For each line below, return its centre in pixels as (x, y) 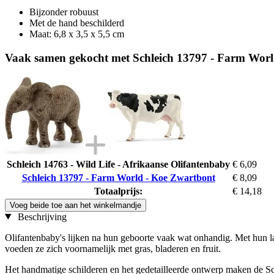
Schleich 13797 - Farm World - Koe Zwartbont (118, 177)
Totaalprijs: (118, 191)
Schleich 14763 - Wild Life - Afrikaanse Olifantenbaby (118, 164)
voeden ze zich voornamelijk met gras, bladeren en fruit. (113, 248)
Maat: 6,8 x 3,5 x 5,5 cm (77, 34)
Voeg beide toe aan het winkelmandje (76, 205)
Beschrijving (41, 217)
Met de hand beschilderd (77, 23)
